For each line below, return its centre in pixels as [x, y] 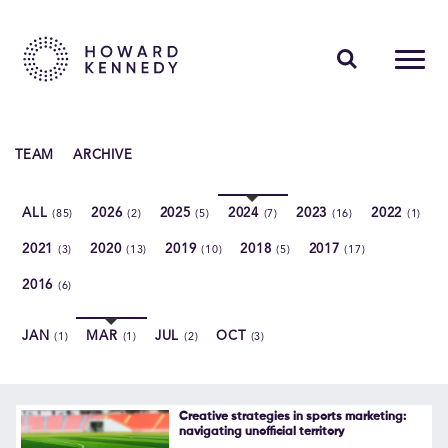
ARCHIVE [103, 155]
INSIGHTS [71, 225]
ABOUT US [74, 267]
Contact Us [69, 416]
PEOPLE [62, 141]
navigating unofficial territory [261, 432]
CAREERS [69, 309]
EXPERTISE [75, 183]
